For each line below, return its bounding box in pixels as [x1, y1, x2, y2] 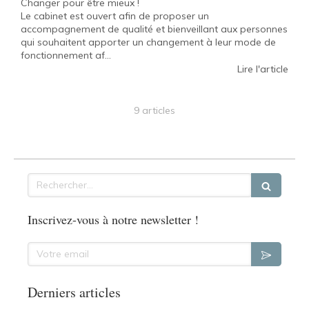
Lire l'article [237, 62, 288, 75]
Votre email [27, 241, 81, 255]
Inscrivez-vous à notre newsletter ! [28, 210, 199, 228]
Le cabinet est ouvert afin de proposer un [21, 9, 209, 22]
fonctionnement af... [21, 48, 111, 61]
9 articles [134, 103, 175, 117]
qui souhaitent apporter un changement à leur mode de [21, 35, 276, 48]
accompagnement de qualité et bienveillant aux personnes [21, 22, 288, 35]
